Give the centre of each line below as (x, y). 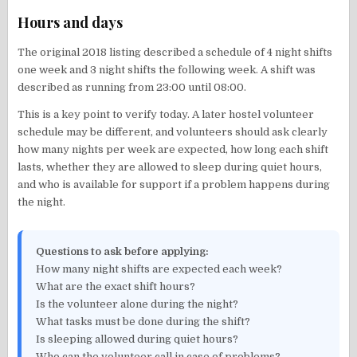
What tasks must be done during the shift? (143, 321)
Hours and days (71, 22)
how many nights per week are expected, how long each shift (173, 149)
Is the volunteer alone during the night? (137, 304)
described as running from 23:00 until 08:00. (132, 87)
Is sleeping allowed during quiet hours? (137, 339)
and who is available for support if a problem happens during (174, 184)
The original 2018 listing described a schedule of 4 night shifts (175, 52)
